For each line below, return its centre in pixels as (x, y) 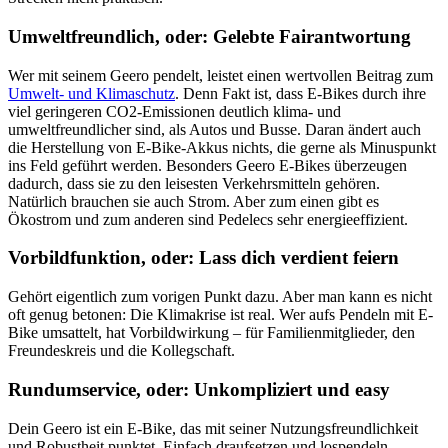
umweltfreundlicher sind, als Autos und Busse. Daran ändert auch (214, 129)
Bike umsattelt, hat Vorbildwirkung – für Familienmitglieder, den (211, 333)
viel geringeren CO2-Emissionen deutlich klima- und (174, 111)
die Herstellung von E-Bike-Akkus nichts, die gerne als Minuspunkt (222, 147)
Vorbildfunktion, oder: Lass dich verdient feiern (203, 258)
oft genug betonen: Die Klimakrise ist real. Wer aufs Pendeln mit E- (220, 315)
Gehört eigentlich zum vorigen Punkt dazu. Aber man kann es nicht (220, 297)
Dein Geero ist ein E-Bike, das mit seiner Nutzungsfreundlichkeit (213, 428)
